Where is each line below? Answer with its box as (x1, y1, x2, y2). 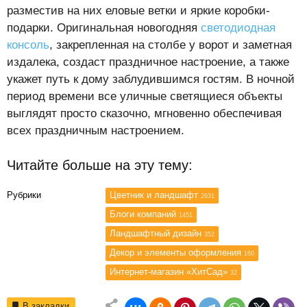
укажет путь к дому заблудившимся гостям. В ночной (7, 73, 295, 86)
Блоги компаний (110, 209, 179, 220)
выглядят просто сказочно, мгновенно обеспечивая (7, 107, 282, 121)
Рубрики (7, 190, 41, 201)
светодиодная (201, 21, 275, 35)
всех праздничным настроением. (7, 124, 184, 138)
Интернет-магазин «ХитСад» (110, 267, 230, 278)
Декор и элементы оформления (110, 247, 244, 258)
